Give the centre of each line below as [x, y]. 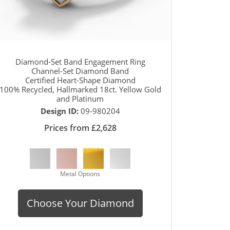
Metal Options [80, 174]
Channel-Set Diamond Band [80, 71]
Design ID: [60, 111]
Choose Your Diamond [80, 203]
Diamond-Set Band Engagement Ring [80, 61]
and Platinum [80, 98]
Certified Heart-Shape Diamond [80, 80]
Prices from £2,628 [80, 128]
